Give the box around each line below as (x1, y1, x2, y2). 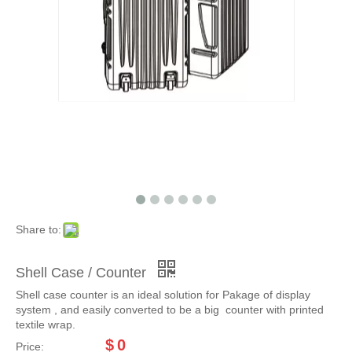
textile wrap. (16, 318, 75, 331)
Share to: (16, 223, 61, 236)
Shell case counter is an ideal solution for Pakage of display (16, 288, 310, 301)
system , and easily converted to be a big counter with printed (16, 303, 324, 316)
